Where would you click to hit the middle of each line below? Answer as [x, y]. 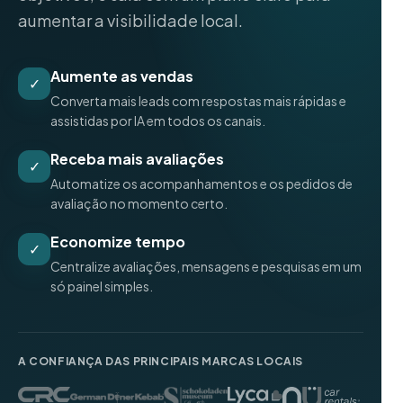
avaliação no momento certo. [139, 203]
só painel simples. [102, 286]
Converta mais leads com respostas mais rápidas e [198, 101]
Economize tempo [118, 242]
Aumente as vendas [122, 76]
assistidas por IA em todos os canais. [158, 121]
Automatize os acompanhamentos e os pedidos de [201, 184]
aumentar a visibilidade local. [130, 20]
